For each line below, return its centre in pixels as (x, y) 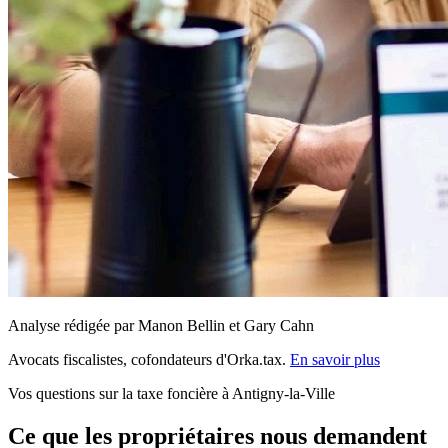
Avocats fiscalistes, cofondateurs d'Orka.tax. (149, 359)
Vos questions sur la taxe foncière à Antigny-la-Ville (171, 393)
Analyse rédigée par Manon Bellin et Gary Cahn (161, 325)
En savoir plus (335, 359)
